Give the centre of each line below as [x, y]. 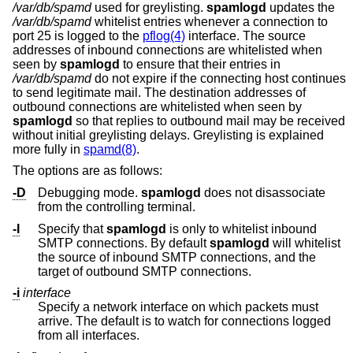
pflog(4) [164, 35]
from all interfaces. [89, 336]
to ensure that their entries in [200, 64]
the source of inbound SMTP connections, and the [177, 257]
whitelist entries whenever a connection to [210, 21]
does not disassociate [263, 192]
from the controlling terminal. [117, 206]
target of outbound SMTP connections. [169, 271]
